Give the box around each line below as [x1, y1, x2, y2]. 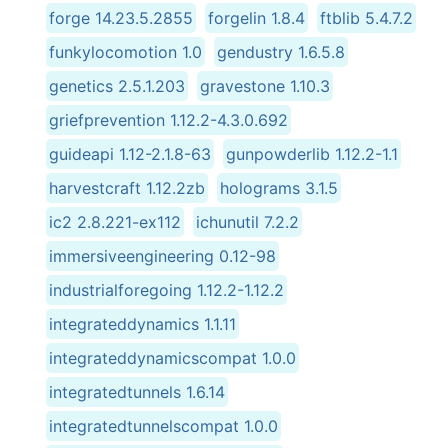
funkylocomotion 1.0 [49, 41, 202, 62]
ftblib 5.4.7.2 [320, 7, 413, 28]
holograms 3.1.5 [220, 177, 338, 198]
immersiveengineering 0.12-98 [49, 245, 276, 266]
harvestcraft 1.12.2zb [49, 177, 205, 198]
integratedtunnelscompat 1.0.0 [49, 415, 278, 436]
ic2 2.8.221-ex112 [49, 211, 181, 232]
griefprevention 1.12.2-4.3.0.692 [49, 109, 288, 130]
